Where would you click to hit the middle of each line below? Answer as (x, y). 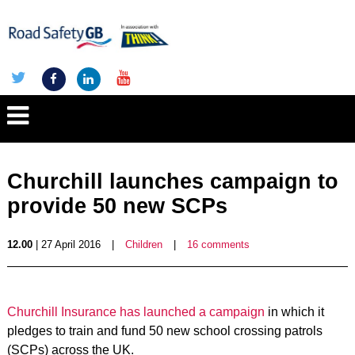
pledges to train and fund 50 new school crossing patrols (164, 331)
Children (143, 244)
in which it (294, 312)
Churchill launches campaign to (172, 181)
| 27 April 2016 (66, 244)
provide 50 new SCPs (117, 206)
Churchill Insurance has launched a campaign (136, 312)
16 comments (218, 244)
